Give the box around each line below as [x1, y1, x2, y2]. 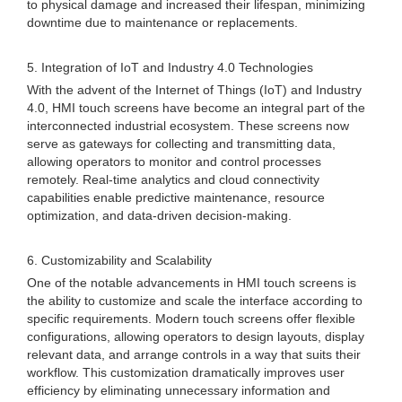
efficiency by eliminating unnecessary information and [27, 383, 330, 398]
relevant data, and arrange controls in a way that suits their [27, 347, 361, 362]
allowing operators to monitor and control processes [27, 154, 321, 169]
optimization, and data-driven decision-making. [27, 208, 292, 223]
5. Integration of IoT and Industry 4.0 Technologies [27, 60, 313, 74]
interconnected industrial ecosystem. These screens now [27, 118, 349, 133]
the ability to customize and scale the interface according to [27, 293, 363, 308]
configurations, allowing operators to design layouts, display [27, 329, 364, 344]
